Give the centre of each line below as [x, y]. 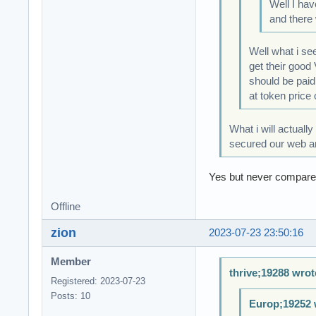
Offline [66, 207]
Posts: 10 [71, 296]
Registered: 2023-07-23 [98, 281]
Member [71, 262]
